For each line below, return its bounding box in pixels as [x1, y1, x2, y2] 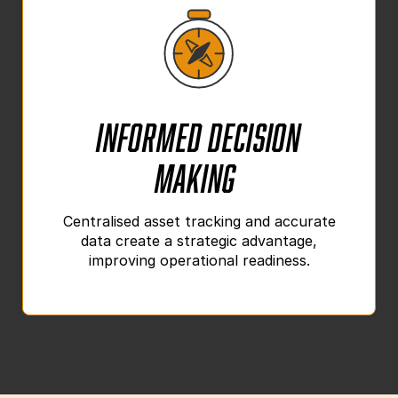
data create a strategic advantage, [81, 231, 317, 250]
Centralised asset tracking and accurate [62, 211, 336, 230]
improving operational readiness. [88, 251, 310, 269]
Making [155, 150, 243, 195]
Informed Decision [96, 109, 302, 155]
